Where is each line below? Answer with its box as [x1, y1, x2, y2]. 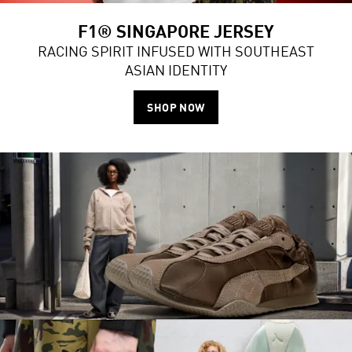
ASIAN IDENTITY [125, 61, 227, 79]
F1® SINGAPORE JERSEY [78, 20, 274, 41]
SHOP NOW [147, 101, 205, 114]
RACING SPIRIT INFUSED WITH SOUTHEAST [38, 42, 314, 60]
